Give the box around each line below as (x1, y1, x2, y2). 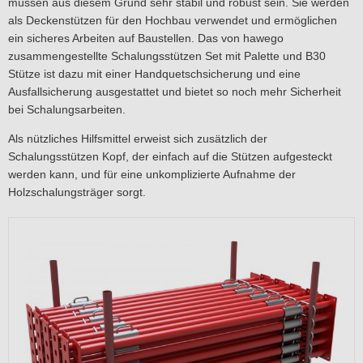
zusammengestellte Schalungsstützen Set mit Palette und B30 (8, 49, 326, 62)
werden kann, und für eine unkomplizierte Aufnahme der (8, 168, 296, 181)
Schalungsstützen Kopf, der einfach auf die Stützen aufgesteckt (8, 150, 332, 163)
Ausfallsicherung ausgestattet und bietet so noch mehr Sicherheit (8, 85, 341, 98)
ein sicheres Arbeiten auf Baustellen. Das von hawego (8, 32, 284, 45)
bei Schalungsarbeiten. (8, 103, 126, 116)
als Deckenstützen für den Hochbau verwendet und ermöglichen (8, 14, 337, 27)
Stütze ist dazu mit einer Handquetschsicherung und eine (8, 67, 301, 80)
